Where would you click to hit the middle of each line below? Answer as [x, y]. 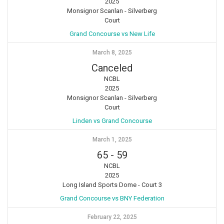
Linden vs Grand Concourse [112, 120]
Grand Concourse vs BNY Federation [112, 198]
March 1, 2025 [112, 139]
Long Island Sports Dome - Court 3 [112, 184]
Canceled [112, 68]
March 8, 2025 [112, 52]
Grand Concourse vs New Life [112, 33]
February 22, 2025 [112, 217]
